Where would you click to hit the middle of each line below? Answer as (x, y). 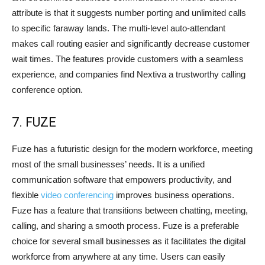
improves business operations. (174, 195)
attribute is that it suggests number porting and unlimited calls (129, 13)
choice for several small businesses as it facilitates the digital (129, 241)
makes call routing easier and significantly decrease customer (131, 44)
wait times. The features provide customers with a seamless (128, 59)
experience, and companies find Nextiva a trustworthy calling (129, 75)
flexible (26, 195)
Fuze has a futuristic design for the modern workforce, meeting (132, 149)
